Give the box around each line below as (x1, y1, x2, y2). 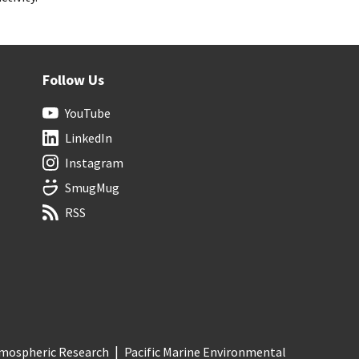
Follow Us (42, 70, 104, 89)
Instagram (64, 154, 123, 171)
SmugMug (64, 179, 119, 196)
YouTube (64, 104, 111, 121)
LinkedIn (64, 129, 112, 146)
